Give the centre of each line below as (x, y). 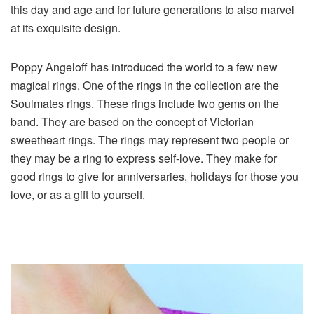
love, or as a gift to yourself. (78, 194)
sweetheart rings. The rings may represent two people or (150, 139)
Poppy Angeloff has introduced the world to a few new (144, 67)
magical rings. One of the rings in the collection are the (145, 85)
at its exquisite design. (66, 27)
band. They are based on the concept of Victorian (132, 121)
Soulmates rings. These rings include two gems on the (145, 103)
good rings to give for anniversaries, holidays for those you (155, 176)
